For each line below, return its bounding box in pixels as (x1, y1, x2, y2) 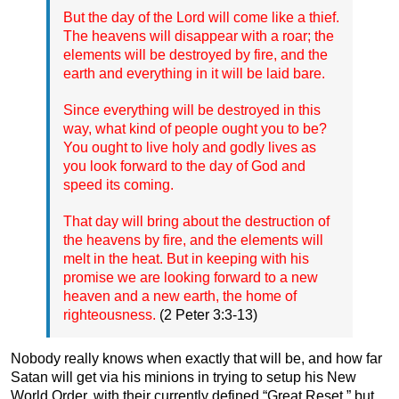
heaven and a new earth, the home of (63, 288, 297, 304)
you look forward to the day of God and (63, 158, 305, 174)
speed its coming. (63, 176, 174, 192)
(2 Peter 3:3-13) (156, 306, 257, 322)
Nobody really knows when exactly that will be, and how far (11, 350, 382, 366)
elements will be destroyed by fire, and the (63, 46, 328, 62)
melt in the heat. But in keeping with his (63, 250, 309, 266)
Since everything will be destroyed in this (63, 102, 321, 118)
